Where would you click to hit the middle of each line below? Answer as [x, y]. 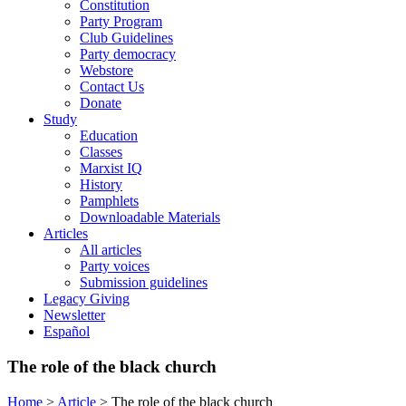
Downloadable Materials [150, 217]
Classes [101, 152]
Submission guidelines [144, 283]
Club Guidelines [126, 38]
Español [67, 332]
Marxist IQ [111, 169]
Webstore [106, 71]
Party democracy [128, 54]
